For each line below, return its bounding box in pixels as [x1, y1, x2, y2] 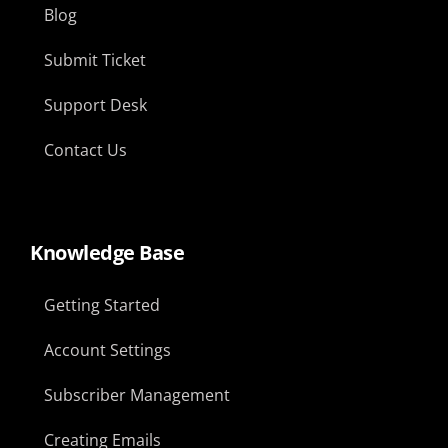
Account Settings [44, 339, 171, 362]
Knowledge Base [30, 239, 184, 267]
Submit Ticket [44, 49, 146, 72]
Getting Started [44, 294, 160, 317]
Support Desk [44, 94, 147, 117]
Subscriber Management [44, 384, 230, 407]
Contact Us [44, 139, 127, 162]
